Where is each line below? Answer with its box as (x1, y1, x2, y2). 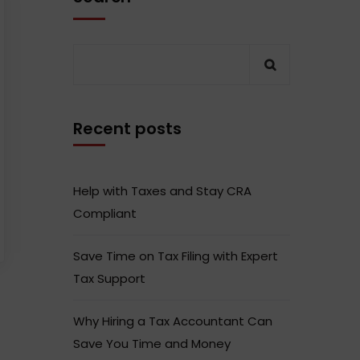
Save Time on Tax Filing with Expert (73, 247, 278, 264)
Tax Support (73, 269, 145, 287)
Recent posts (73, 117, 182, 140)
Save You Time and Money (73, 334, 231, 352)
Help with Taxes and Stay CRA (73, 182, 252, 199)
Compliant (73, 204, 137, 222)
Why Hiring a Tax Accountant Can (73, 312, 272, 329)
